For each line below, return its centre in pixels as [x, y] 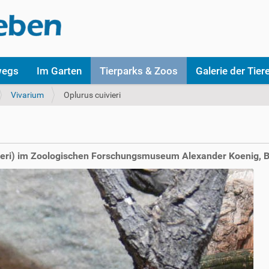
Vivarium [27, 95]
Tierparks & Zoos [139, 71]
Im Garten [59, 71]
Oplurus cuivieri [92, 95]
